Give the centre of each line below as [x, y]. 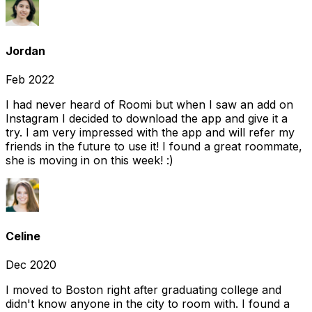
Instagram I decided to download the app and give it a [147, 118]
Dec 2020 [31, 265]
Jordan [25, 50]
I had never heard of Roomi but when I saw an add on [149, 104]
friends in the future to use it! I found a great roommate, [154, 146]
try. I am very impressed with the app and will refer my [150, 132]
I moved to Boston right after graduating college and [143, 290]
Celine [23, 236]
